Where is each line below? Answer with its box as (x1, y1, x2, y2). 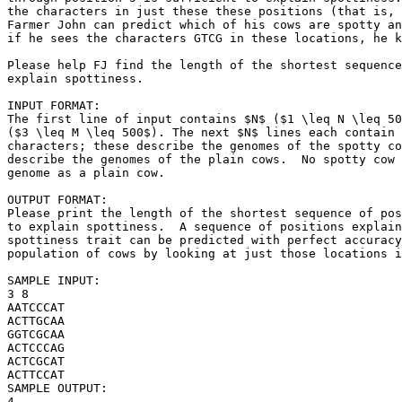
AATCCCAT (7, 300, 65, 314)
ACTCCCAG (7, 340, 65, 354)
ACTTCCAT (7, 367, 65, 381)
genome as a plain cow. (7, 165, 165, 179)
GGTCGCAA (7, 327, 65, 341)
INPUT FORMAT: (7, 98, 100, 112)
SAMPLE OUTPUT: (7, 380, 115, 395)
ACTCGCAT (7, 354, 65, 368)
